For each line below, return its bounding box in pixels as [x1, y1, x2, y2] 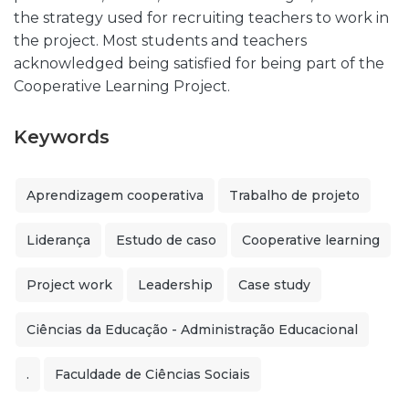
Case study [238, 277, 310, 293]
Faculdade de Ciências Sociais [55, 366, 250, 383]
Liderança [26, 232, 90, 248]
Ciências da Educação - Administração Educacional [26, 321, 358, 338]
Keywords [14, 126, 110, 148]
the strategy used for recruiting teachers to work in [14, 9, 389, 26]
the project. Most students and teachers [14, 32, 307, 49]
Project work [26, 277, 112, 293]
